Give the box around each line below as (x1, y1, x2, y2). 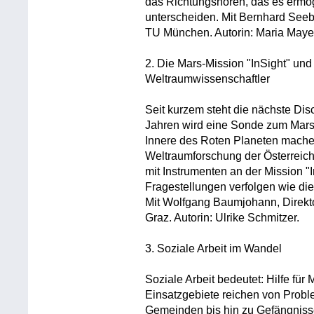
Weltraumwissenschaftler (145, 72, 271, 85)
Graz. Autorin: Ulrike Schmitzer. (145, 211, 300, 224)
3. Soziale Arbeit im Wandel (145, 242, 282, 254)
